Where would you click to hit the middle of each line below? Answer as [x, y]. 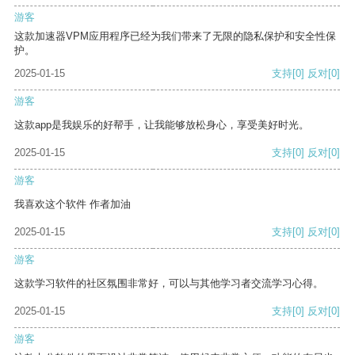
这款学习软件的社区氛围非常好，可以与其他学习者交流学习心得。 [169, 284]
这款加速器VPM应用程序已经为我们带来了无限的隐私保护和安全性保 [175, 36]
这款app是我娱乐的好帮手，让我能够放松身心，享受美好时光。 [162, 125]
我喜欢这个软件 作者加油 [73, 204]
